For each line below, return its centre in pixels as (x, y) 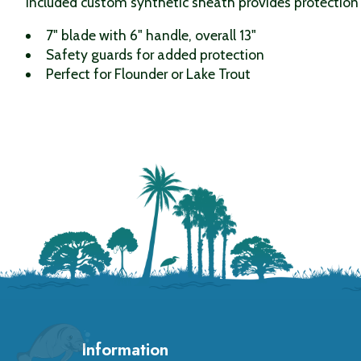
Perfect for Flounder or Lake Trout (148, 73)
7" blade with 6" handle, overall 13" (151, 35)
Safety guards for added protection (155, 54)
